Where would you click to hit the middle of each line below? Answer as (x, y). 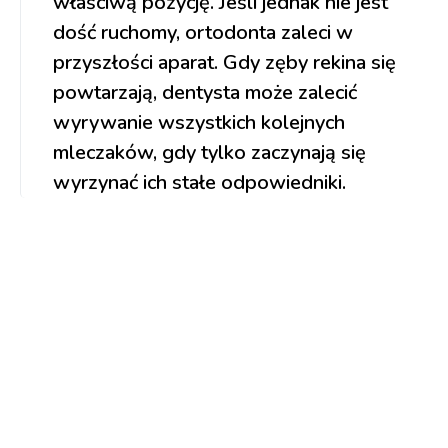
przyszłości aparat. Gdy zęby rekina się (224, 63)
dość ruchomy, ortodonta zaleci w (203, 33)
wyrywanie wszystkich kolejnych (199, 123)
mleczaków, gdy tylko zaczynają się (209, 153)
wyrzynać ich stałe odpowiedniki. (199, 183)
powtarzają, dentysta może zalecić (205, 93)
